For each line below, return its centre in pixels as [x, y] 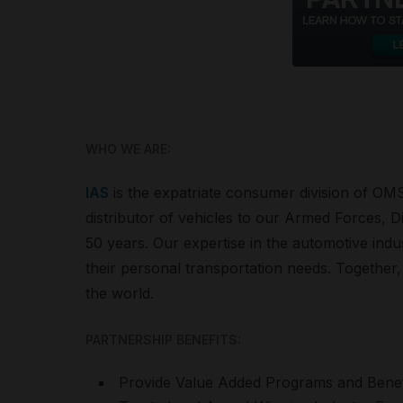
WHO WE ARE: [128, 149]
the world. [119, 293]
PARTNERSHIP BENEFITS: [163, 340]
